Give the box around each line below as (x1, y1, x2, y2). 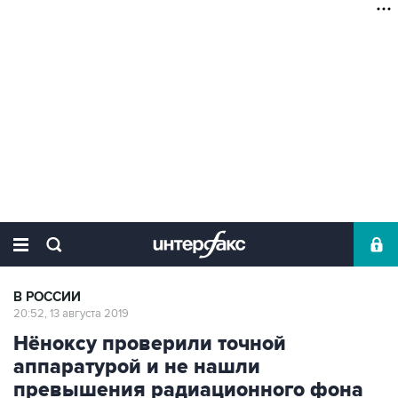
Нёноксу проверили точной (13, 331, 286, 356)
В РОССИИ (13, 289, 81, 306)
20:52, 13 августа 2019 (13, 306, 129, 321)
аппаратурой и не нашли (13, 354, 260, 379)
